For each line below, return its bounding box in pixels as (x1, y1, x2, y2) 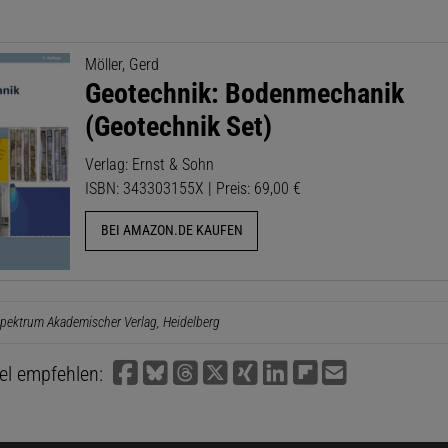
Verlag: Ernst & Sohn (85, 154, 215, 174)
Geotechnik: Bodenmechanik (85, 76, 405, 110)
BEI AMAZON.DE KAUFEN (100, 222, 243, 240)
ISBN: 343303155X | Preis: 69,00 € (85, 178, 302, 198)
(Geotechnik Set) (85, 109, 273, 143)
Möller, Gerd (85, 54, 160, 74)
